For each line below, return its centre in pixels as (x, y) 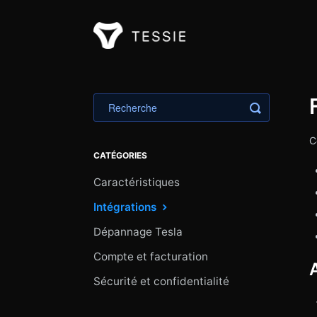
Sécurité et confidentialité (161, 281)
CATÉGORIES (120, 155)
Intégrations (126, 207)
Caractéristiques (137, 182)
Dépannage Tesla (138, 232)
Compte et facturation (151, 257)
